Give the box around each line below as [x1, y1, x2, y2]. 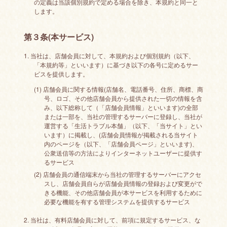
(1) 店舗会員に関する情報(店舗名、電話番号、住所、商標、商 [33, 85, 203, 93]
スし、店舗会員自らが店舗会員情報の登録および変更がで [44, 179, 202, 187]
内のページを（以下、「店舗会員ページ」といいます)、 [44, 139, 198, 148]
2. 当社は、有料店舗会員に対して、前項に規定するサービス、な [23, 215, 201, 224]
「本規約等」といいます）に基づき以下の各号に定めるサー [33, 60, 198, 69]
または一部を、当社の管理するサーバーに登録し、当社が [44, 112, 202, 121]
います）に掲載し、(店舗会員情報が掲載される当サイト [44, 130, 198, 139]
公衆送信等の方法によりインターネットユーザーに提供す [44, 148, 202, 157]
